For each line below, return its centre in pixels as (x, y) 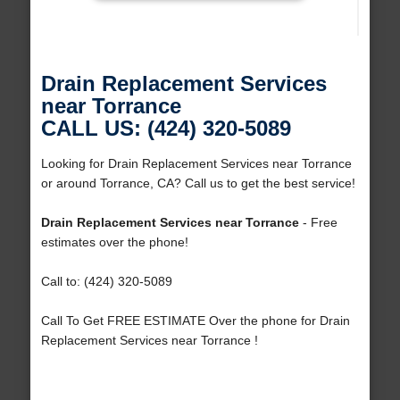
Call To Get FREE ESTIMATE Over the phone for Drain (195, 321)
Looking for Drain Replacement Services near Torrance (196, 164)
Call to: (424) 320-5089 (106, 282)
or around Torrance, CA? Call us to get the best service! (198, 183)
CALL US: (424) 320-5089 (166, 129)
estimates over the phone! (114, 242)
